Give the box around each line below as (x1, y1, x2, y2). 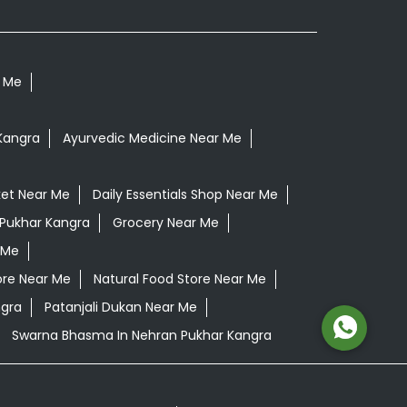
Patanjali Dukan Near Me (44, 298, 197, 317)
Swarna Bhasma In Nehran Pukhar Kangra (11, 326, 272, 345)
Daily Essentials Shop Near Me (92, 185, 278, 204)
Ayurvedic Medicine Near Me (62, 129, 242, 148)
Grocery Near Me (112, 213, 219, 233)
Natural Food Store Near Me (93, 270, 266, 289)
